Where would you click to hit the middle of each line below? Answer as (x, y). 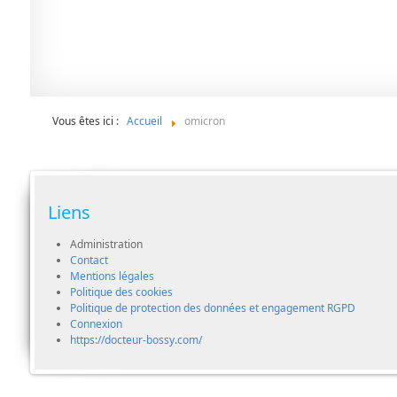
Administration (106, 245)
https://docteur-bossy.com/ (136, 340)
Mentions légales (112, 276)
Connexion (96, 324)
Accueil (144, 121)
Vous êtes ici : (88, 121)
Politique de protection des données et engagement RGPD (212, 308)
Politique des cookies (121, 292)
